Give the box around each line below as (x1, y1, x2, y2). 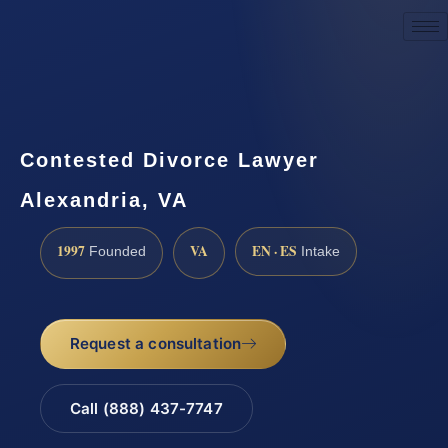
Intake (297, 243, 340, 259)
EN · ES (252, 240, 297, 261)
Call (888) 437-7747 (69, 399, 223, 419)
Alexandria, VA (20, 188, 188, 211)
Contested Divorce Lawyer (20, 148, 319, 171)
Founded (85, 243, 146, 259)
